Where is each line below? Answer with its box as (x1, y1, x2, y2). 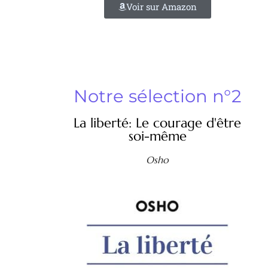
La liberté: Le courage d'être (74, 115, 241, 132)
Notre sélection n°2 (74, 86, 241, 107)
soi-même (128, 128, 187, 145)
